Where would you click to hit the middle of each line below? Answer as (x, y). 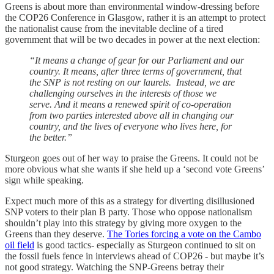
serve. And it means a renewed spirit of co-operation (130, 104)
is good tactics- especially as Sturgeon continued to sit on (145, 245)
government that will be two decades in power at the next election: (132, 39)
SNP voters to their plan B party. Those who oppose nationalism (128, 212)
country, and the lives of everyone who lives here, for (131, 126)
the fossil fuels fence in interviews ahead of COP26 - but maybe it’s (135, 256)
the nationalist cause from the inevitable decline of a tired (114, 28)
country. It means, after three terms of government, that (135, 71)
